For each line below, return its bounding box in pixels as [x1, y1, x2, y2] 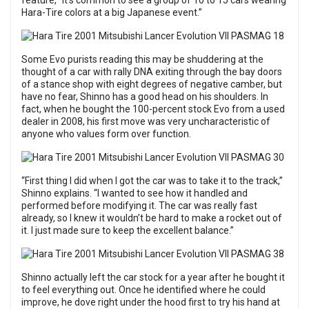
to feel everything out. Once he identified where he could [21, 284, 266, 295]
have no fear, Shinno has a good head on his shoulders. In [21, 91, 268, 102]
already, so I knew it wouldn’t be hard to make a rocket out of [21, 212, 282, 223]
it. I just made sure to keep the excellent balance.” [21, 225, 234, 236]
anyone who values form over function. [21, 128, 191, 139]
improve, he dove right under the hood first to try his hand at [21, 297, 280, 308]
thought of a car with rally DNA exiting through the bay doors [21, 66, 282, 77]
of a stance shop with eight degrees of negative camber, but [21, 79, 282, 90]
